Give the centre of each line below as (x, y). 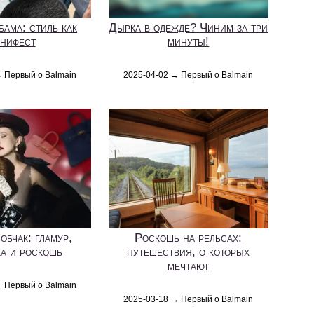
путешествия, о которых (189, 252)
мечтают (189, 266)
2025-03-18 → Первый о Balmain (189, 299)
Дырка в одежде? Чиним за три (189, 28)
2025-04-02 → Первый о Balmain (189, 75)
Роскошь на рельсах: (189, 238)
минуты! (189, 42)
